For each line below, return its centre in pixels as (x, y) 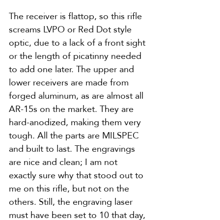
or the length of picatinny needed (76, 56)
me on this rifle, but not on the (70, 189)
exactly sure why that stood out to (77, 175)
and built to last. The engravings (73, 149)
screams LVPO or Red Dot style (71, 29)
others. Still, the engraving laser (72, 202)
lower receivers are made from (70, 82)
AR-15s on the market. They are (72, 109)
